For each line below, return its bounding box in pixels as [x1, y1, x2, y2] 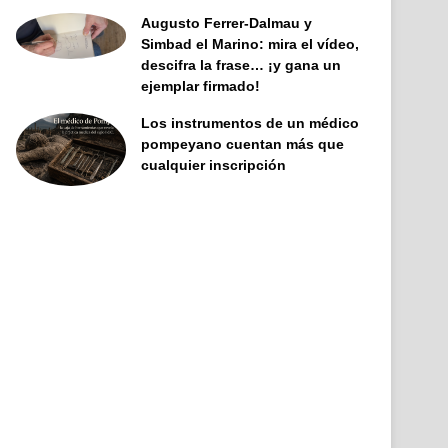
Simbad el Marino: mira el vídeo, [141, 35, 360, 52]
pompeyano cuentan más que [141, 135, 345, 152]
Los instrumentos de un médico [141, 114, 360, 131]
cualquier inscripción [141, 156, 287, 173]
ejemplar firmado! [141, 77, 261, 94]
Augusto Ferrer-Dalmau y [141, 14, 313, 31]
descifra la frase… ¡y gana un [141, 56, 342, 73]
